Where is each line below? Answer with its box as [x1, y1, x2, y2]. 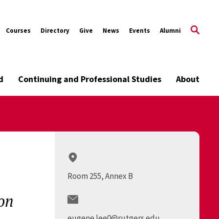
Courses [6, 26, 31, 35]
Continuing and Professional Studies [18, 73, 161, 85]
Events [129, 26, 150, 35]
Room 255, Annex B [67, 171, 133, 181]
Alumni [160, 26, 181, 35]
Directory [41, 26, 69, 35]
